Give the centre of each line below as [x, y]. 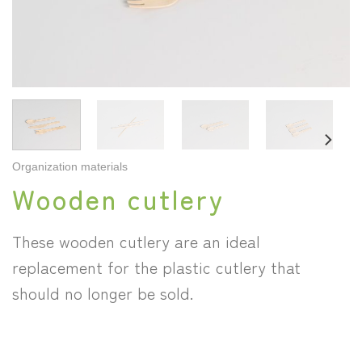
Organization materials [70, 166]
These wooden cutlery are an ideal [136, 242]
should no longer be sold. [103, 293]
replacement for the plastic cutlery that [156, 267]
